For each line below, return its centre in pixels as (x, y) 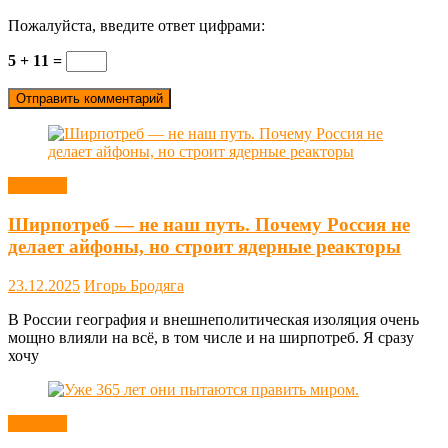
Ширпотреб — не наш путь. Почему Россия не (209, 224)
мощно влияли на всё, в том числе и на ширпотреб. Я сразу (211, 337)
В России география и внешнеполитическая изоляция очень (213, 319)
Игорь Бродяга (134, 285)
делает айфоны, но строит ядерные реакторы (204, 246)
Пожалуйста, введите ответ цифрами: (136, 26)
